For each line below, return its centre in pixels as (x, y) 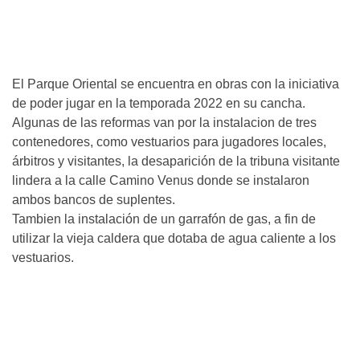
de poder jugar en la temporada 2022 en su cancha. (159, 103)
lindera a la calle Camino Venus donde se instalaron (161, 180)
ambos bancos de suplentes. (94, 199)
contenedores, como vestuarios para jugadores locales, (169, 141)
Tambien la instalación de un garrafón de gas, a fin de (164, 219)
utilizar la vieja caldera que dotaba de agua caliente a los (174, 238)
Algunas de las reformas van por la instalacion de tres (164, 122)
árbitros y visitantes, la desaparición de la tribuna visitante (176, 161)
